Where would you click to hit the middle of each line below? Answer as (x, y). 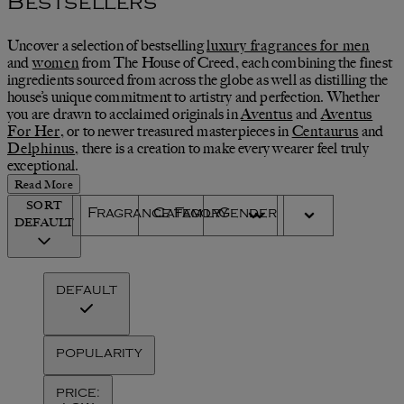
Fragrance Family (155, 215)
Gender (247, 215)
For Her (34, 131)
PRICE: (78, 394)
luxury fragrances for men (288, 45)
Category (190, 215)
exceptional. (43, 165)
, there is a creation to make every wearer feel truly (222, 148)
